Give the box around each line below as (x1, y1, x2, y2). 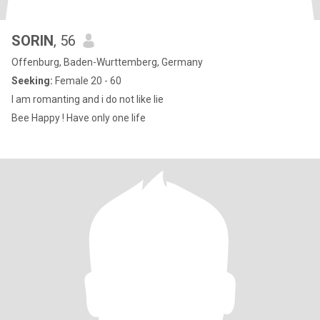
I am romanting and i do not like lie (11, 94, 164, 105)
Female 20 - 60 (53, 75, 121, 86)
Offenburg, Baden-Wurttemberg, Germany (11, 56, 203, 68)
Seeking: (11, 75, 53, 86)
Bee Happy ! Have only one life (11, 112, 146, 124)
